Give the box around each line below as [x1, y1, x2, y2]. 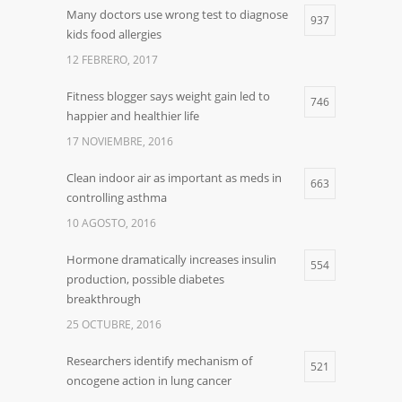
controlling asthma [66, 189, 167, 206]
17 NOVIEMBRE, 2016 [66, 134, 173, 150]
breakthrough [66, 291, 141, 308]
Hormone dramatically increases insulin [66, 251, 276, 268]
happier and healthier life [66, 108, 199, 125]
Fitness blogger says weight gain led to [66, 88, 270, 105]
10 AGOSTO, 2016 [66, 215, 156, 232]
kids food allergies [66, 26, 162, 43]
